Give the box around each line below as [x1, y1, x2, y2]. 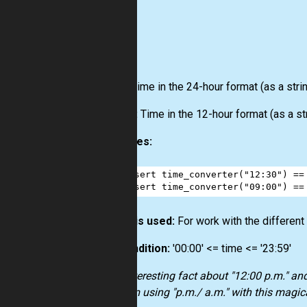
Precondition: [99, 242, 170, 256]
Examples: [99, 135, 152, 149]
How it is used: [99, 214, 175, 228]
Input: [99, 80, 128, 94]
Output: [99, 108, 138, 121]
